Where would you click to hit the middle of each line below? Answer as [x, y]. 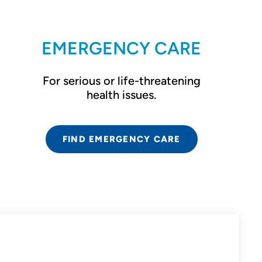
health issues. [122, 95]
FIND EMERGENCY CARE [121, 139]
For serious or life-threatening [121, 81]
